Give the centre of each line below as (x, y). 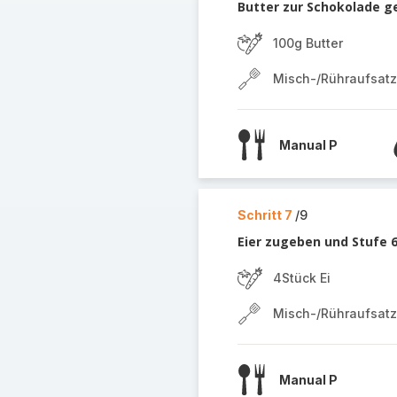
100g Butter (307, 43)
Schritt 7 (266, 215)
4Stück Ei (301, 278)
